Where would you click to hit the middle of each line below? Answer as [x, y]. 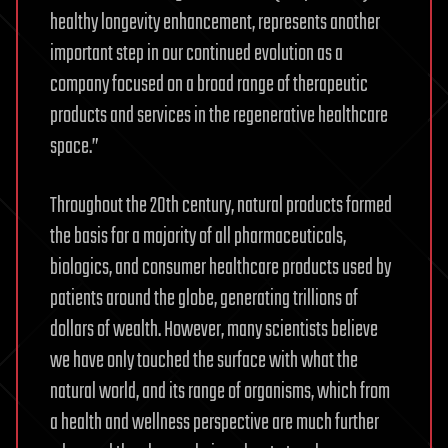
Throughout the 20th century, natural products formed [221, 206]
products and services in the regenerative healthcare [219, 116]
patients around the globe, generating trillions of [204, 299]
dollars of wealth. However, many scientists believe [214, 330]
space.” [74, 147]
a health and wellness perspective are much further [214, 423]
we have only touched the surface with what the [204, 361]
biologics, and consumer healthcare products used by [220, 268]
